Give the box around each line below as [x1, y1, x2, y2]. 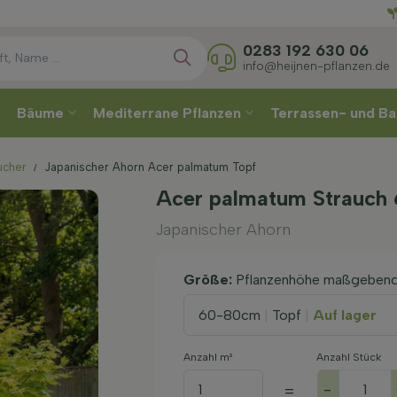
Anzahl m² [183, 351, 232, 363]
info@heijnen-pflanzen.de [242, 58, 390, 73]
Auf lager [312, 306, 377, 323]
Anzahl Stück [315, 351, 381, 363]
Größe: [183, 271, 236, 288]
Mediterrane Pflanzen [93, 105, 245, 121]
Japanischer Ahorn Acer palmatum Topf [44, 160, 256, 174]
